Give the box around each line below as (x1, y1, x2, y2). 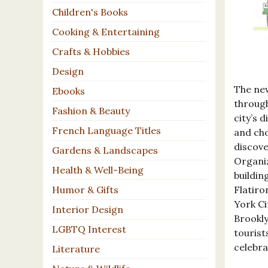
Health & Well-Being (52, 164, 144, 176)
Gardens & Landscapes (52, 144, 158, 157)
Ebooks (52, 85, 85, 98)
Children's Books (52, 6, 128, 19)
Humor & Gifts (52, 184, 118, 196)
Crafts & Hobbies (52, 45, 130, 58)
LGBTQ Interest (52, 223, 126, 236)
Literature (52, 243, 100, 255)
